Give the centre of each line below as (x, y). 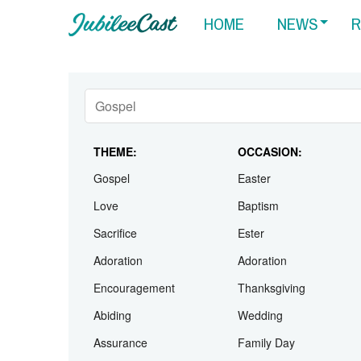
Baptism (258, 275)
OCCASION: (270, 221)
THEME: (116, 221)
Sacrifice (116, 303)
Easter (254, 248)
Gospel (112, 248)
